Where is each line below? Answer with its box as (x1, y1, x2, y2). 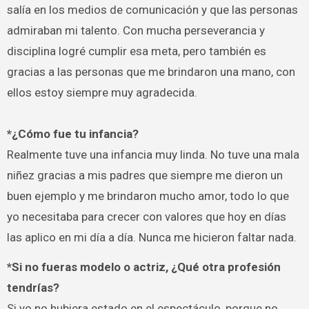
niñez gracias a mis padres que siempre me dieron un (6, 168, 283, 183)
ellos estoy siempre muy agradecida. (6, 86, 197, 100)
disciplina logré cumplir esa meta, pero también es (6, 44, 266, 59)
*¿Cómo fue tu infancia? (6, 127, 139, 141)
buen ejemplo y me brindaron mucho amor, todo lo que (6, 189, 289, 203)
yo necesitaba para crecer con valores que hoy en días (6, 210, 286, 224)
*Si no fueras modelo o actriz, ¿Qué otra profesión (6, 259, 281, 274)
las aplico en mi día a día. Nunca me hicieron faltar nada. (6, 230, 297, 245)
